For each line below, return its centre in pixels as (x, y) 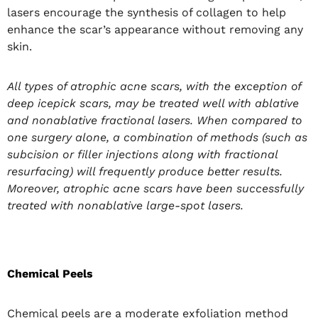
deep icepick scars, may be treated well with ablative (153, 103)
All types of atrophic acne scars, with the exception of (154, 86)
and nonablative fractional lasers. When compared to (155, 120)
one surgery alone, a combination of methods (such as (157, 137)
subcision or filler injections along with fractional (142, 154)
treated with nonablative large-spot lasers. (125, 205)
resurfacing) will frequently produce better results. (145, 171)
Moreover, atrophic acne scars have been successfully (155, 188)
